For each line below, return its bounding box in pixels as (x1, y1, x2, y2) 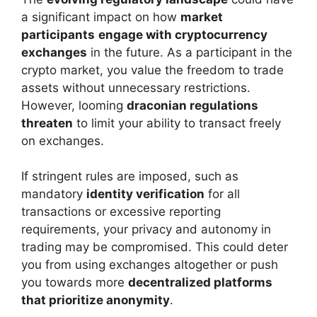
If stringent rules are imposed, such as (21, 169, 238, 184)
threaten (21, 115, 73, 130)
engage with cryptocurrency (98, 27, 267, 42)
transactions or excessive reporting (21, 204, 221, 219)
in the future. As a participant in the (87, 45, 292, 59)
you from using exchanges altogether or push (21, 258, 278, 272)
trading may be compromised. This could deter (21, 240, 288, 255)
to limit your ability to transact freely (73, 115, 281, 130)
